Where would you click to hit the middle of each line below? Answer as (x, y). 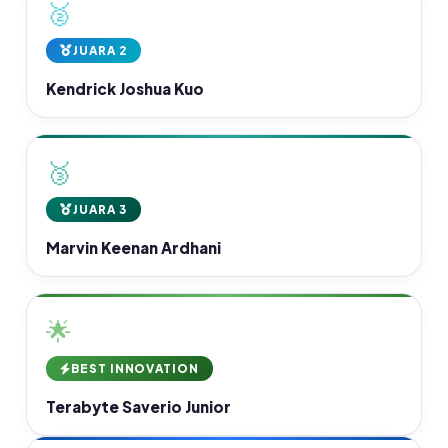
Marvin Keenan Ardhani (134, 248)
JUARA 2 (100, 51)
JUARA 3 (100, 210)
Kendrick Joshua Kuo (125, 89)
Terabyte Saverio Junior (139, 407)
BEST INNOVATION (135, 369)
